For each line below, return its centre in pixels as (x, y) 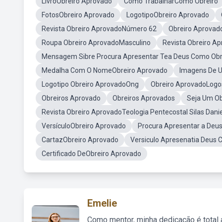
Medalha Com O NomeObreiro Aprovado (105, 70)
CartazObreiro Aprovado (80, 140)
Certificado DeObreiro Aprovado (91, 154)
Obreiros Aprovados (144, 98)
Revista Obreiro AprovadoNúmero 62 (99, 29)
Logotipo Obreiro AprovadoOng (90, 84)
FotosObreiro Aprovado (78, 15)
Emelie (102, 203)
